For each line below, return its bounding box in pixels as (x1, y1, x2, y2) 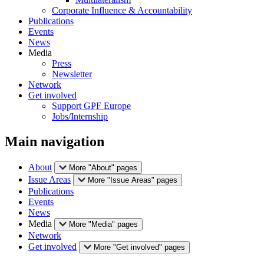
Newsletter (52, 68, 92, 79)
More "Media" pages (69, 219, 138, 229)
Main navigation (5, 133, 104, 149)
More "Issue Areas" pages (88, 175, 177, 184)
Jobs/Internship (52, 111, 108, 121)
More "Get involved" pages (94, 242, 185, 252)
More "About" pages (69, 163, 137, 172)
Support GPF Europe (52, 100, 131, 111)
